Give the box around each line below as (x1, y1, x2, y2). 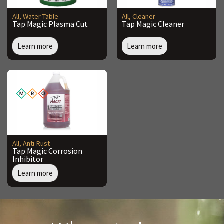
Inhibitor (12, 154, 43, 164)
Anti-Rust (23, 139, 50, 148)
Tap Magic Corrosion (12, 146, 82, 156)
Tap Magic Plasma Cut (12, 19, 88, 29)
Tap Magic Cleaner (122, 19, 184, 29)
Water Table (23, 12, 58, 21)
